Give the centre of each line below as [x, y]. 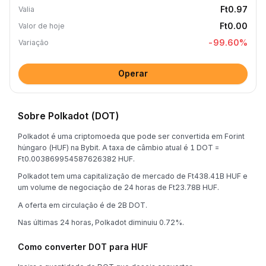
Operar [133, 73]
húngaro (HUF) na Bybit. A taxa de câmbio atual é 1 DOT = [118, 147]
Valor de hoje [42, 26]
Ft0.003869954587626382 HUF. [76, 159]
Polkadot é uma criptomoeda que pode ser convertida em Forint [131, 136]
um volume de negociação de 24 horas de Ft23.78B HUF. [118, 187]
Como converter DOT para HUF [83, 247]
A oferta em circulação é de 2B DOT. [83, 205]
